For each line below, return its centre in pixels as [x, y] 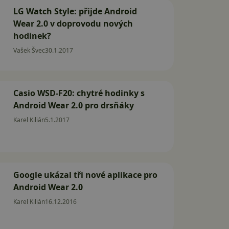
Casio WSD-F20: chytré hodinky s [79, 93]
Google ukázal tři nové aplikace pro [85, 175]
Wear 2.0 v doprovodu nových [73, 24]
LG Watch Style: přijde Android [75, 11]
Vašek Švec [29, 50]
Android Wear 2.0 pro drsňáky [74, 105]
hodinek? [32, 36]
